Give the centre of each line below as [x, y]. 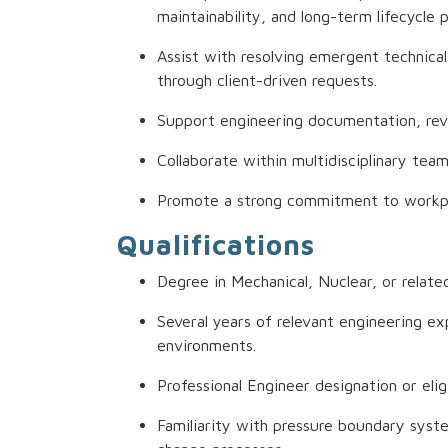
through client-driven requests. [267, 80]
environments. [206, 345]
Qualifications [216, 245]
